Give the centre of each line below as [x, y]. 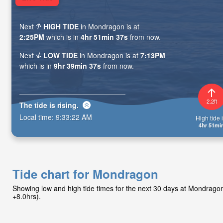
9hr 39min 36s [77, 66]
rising [67, 105]
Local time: [38, 117]
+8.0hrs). [27, 196]
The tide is [38, 105]
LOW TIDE [61, 56]
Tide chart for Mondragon [85, 174]
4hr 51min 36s [104, 37]
